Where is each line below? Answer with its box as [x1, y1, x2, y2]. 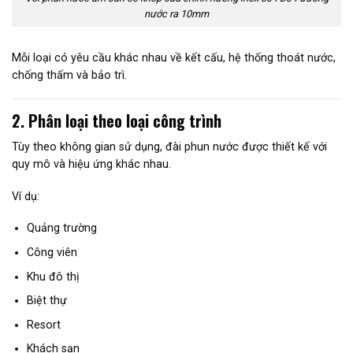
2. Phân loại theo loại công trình [12, 108, 221, 132]
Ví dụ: [12, 189, 39, 203]
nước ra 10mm [144, 8, 209, 20]
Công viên [26, 246, 77, 259]
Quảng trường [26, 221, 97, 235]
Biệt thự [26, 294, 67, 307]
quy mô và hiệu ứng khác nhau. [12, 158, 171, 171]
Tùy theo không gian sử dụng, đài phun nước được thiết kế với [12, 140, 327, 154]
